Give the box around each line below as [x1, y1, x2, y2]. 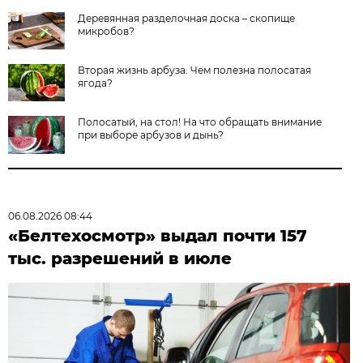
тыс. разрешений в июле [8, 249, 233, 269]
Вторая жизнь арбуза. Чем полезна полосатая [78, 64, 312, 77]
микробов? [78, 25, 135, 38]
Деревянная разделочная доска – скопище [78, 12, 296, 25]
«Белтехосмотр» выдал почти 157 [8, 226, 308, 246]
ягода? [78, 77, 113, 90]
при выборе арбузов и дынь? [78, 129, 224, 142]
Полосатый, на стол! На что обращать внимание [78, 116, 322, 129]
